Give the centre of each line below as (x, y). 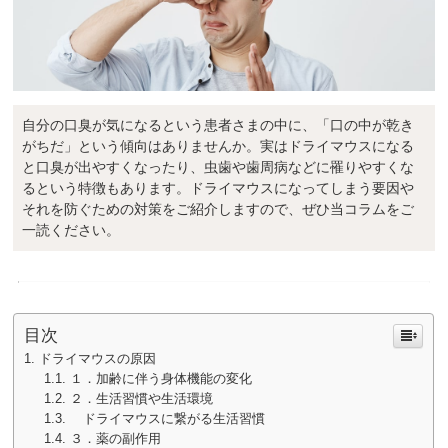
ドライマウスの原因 (98, 358)
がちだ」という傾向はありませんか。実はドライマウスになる (217, 145)
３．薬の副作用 (116, 438)
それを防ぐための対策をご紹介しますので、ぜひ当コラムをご (217, 208)
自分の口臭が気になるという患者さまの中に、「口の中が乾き (217, 124)
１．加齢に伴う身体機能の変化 (161, 378)
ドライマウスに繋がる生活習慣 (174, 418)
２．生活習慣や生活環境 (142, 398)
